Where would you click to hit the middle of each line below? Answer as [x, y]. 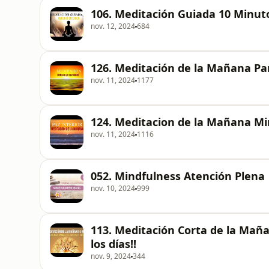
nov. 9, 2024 [111, 256]
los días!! [113, 244]
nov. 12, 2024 [113, 26]
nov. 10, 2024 [113, 188]
